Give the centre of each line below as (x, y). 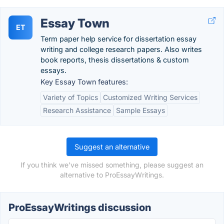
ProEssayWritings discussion (80, 207)
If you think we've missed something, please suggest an (112, 165)
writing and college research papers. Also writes (121, 49)
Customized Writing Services (150, 97)
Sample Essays (140, 110)
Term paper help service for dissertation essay (118, 39)
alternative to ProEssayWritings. (112, 175)
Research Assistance (77, 110)
